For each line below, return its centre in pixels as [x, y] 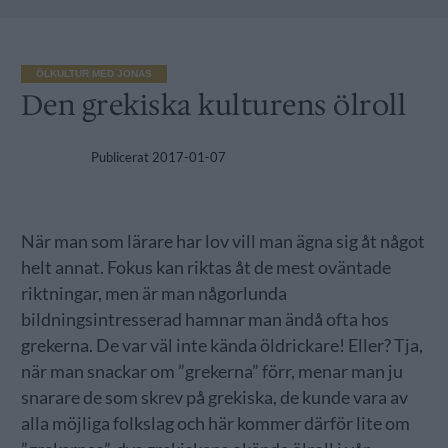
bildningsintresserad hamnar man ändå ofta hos [204, 320]
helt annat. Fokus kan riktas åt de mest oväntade [205, 268]
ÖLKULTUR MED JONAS [93, 74]
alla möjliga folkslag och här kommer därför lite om [215, 424]
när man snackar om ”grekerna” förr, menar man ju [211, 372]
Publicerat [119, 157]
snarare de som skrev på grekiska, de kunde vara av [214, 398]
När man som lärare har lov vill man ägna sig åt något [222, 242]
